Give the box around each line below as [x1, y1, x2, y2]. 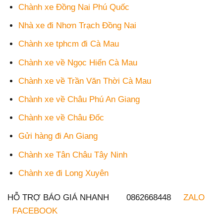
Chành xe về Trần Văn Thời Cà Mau [18, 76, 152, 86]
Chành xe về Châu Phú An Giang [18, 94, 140, 104]
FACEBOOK [12, 206, 57, 216]
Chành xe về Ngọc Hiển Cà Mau [18, 57, 138, 67]
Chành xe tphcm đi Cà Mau [18, 39, 119, 49]
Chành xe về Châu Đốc [18, 113, 105, 123]
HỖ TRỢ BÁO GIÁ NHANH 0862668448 [7, 192, 183, 202]
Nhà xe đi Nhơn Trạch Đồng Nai [18, 21, 137, 31]
